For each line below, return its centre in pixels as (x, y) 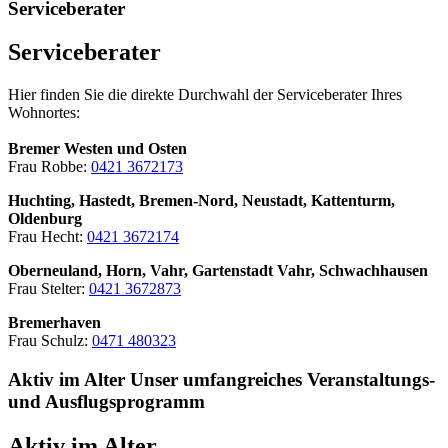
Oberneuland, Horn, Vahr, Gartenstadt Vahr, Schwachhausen (218, 271)
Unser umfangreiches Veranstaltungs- (282, 380)
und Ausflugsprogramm (106, 402)
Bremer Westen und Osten (97, 149)
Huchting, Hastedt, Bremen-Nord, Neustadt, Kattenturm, (201, 201)
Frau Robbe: (49, 167)
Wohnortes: (44, 113)
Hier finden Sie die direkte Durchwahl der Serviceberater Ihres (205, 95)
